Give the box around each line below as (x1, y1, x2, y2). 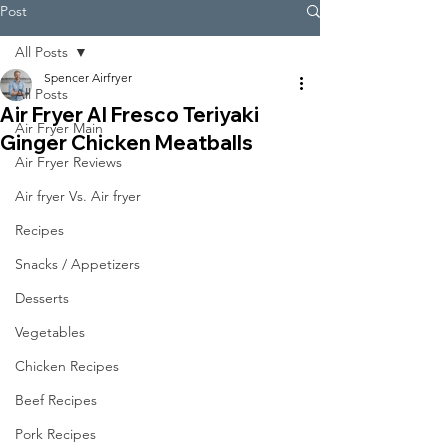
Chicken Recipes (15, 357, 119, 375)
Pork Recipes (15, 425, 96, 443)
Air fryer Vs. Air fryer (15, 187, 141, 205)
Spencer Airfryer (44, 70, 132, 85)
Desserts (15, 289, 69, 307)
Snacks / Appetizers (15, 255, 140, 273)
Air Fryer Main (15, 119, 103, 137)
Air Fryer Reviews (15, 153, 122, 171)
